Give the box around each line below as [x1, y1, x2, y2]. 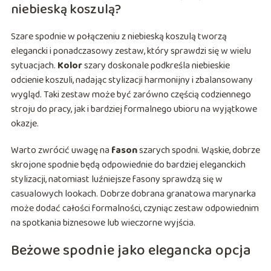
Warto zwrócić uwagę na [10, 143, 111, 158]
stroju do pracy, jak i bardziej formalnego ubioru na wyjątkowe [10, 102, 257, 117]
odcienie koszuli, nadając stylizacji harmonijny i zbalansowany [10, 73, 253, 88]
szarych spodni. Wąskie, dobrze [137, 143, 260, 158]
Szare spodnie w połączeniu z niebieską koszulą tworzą [10, 29, 227, 45]
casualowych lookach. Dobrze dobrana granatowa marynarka [10, 186, 256, 202]
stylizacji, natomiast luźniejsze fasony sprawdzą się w [10, 172, 223, 188]
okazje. [10, 116, 39, 132]
